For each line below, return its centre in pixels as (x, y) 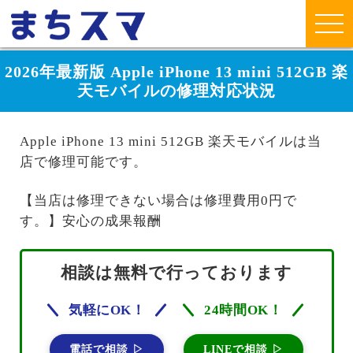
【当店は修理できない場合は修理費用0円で (158, 200)
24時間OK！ (243, 310)
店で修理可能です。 (83, 162)
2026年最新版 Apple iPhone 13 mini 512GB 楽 (176, 72)
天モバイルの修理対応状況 (176, 91)
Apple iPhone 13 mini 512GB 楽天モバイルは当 (170, 142)
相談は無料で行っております (176, 273)
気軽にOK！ (107, 310)
